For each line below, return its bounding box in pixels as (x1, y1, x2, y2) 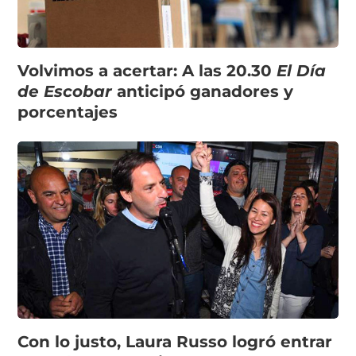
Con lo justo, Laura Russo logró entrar (17, 332, 333, 352)
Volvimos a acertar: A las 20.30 (17, 61, 277, 81)
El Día (277, 61, 327, 81)
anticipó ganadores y (117, 82, 294, 102)
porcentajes (17, 103, 118, 122)
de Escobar (17, 82, 118, 102)
